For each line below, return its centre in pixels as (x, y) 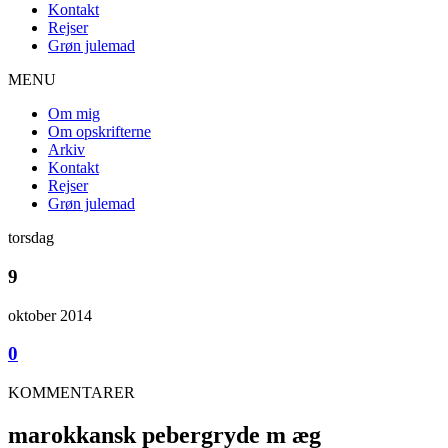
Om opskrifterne (99, 132)
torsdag (31, 238)
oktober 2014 (50, 315)
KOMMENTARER (71, 393)
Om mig (74, 114)
